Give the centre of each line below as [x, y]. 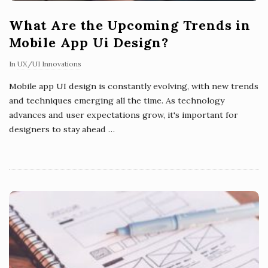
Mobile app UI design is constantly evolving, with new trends [134, 86]
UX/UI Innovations [49, 64]
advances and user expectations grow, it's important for [124, 115]
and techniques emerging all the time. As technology [117, 101]
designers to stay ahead [57, 130]
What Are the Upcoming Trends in [130, 25]
